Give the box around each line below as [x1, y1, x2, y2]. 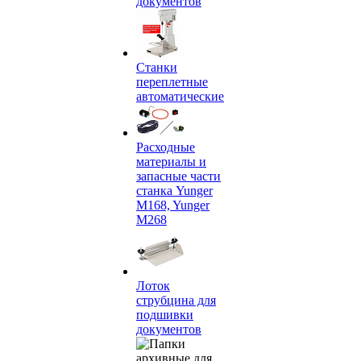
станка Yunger [136, 184, 213, 197]
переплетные [136, 75, 208, 89]
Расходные [136, 140, 195, 154]
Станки [136, 60, 177, 74]
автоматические [136, 89, 224, 103]
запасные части [136, 169, 221, 183]
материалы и [136, 155, 206, 168]
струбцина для [136, 293, 216, 307]
